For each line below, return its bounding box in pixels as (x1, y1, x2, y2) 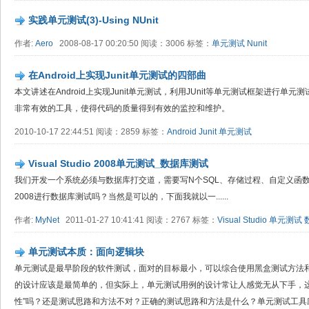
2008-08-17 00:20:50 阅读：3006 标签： (53, 39, 212, 48)
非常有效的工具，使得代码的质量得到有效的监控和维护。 (14, 103, 230, 113)
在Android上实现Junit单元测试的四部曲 (28, 70, 206, 81)
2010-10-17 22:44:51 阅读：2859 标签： (14, 127, 167, 137)
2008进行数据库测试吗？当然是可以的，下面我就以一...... (14, 192, 228, 201)
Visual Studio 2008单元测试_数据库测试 (28, 158, 208, 169)
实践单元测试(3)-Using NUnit (28, 14, 159, 26)
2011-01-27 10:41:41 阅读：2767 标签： (59, 215, 217, 225)
